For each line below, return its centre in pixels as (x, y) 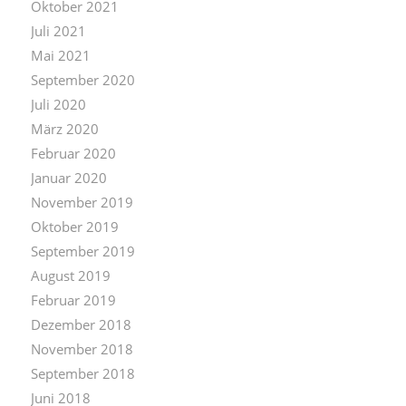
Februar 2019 (73, 300)
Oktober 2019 (74, 226)
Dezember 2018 (81, 324)
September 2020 (82, 79)
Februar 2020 (73, 153)
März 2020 (64, 128)
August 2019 (70, 275)
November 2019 (82, 202)
